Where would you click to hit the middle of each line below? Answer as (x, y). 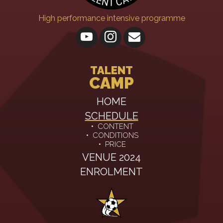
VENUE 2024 (111, 157)
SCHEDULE (111, 116)
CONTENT (115, 126)
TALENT (111, 70)
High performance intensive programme (111, 18)
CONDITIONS (115, 135)
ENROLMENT (111, 171)
